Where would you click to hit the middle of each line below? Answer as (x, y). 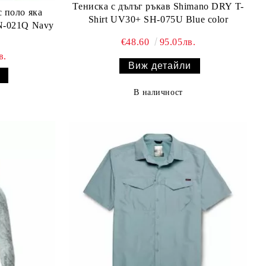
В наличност (158, 93)
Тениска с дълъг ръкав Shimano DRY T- (158, 7)
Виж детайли (160, 66)
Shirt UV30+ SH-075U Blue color (158, 20)
